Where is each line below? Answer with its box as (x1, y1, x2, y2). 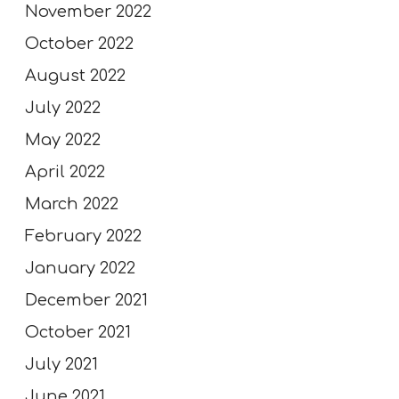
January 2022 (25, 258, 135, 277)
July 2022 (25, 98, 101, 117)
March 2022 (25, 194, 118, 213)
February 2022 (25, 226, 142, 245)
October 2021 (25, 322, 131, 341)
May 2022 (25, 130, 101, 149)
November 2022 (25, 2, 151, 20)
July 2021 (25, 354, 98, 373)
